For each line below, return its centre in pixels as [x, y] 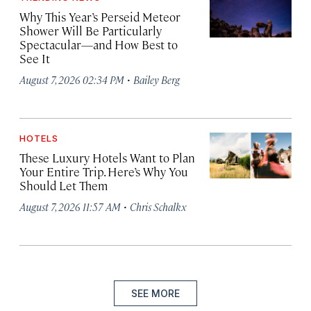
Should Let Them [64, 185]
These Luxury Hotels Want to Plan [107, 158]
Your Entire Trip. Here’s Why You [104, 171]
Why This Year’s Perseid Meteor [100, 17]
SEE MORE [155, 293]
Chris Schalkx [158, 207]
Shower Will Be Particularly [91, 31]
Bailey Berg [157, 79]
